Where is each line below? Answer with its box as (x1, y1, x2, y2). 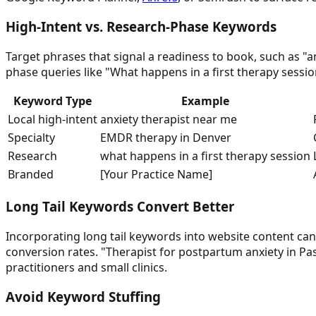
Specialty (8, 130, 55, 146)
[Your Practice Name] (100, 166, 212, 183)
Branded (8, 166, 54, 183)
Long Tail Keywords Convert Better (6, 197, 234, 215)
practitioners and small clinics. (6, 259, 167, 275)
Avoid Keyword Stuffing (6, 288, 161, 306)
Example (181, 93, 229, 109)
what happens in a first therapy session (100, 148, 310, 164)
